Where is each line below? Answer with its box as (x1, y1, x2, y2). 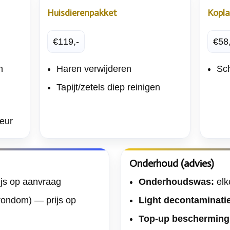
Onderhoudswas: (139, 176, 214, 187)
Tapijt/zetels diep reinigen (56, 82, 160, 92)
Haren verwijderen (56, 63, 131, 74)
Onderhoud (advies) (129, 157, 214, 169)
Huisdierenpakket (47, 7, 117, 18)
